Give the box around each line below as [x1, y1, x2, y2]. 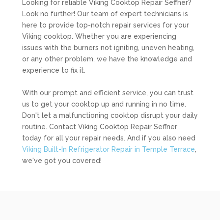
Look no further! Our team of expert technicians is [22, 10, 188, 18]
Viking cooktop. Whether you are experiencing [22, 32, 176, 40]
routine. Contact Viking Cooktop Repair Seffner [22, 123, 177, 131]
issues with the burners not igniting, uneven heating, [22, 44, 194, 52]
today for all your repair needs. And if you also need [22, 134, 195, 142]
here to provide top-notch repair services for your [22, 21, 189, 29]
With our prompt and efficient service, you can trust [22, 89, 193, 97]
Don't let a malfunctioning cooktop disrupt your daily [22, 111, 198, 119]
